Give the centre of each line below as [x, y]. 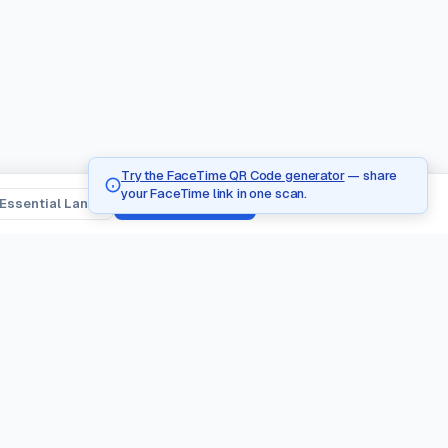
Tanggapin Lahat [185, 204]
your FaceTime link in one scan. [214, 194]
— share [371, 176]
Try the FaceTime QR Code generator [233, 176]
